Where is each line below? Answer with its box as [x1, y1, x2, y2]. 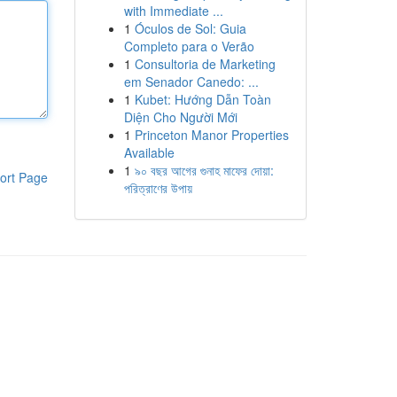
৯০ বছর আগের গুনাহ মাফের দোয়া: [134, 161, 274, 179]
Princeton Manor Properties [134, 126, 289, 144]
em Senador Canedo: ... [123, 73, 259, 90]
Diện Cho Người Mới [123, 108, 237, 126]
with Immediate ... [123, 2, 223, 19]
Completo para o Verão [123, 37, 254, 55]
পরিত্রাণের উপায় [123, 179, 192, 197]
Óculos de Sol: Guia [134, 19, 246, 37]
